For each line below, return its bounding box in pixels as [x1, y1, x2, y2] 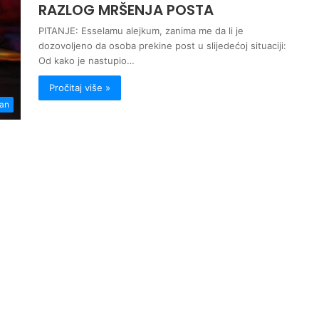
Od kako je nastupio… [38, 54, 135, 66]
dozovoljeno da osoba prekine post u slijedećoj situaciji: [38, 39, 286, 51]
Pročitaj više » [49, 81, 110, 93]
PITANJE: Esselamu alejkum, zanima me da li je [38, 24, 244, 36]
